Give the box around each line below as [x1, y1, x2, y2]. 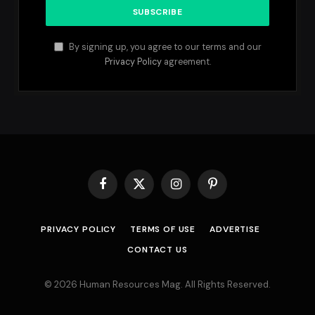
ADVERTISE [210, 224, 260, 235]
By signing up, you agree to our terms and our [66, 41, 262, 53]
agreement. [161, 56, 211, 67]
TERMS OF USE [130, 224, 196, 235]
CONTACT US [127, 244, 188, 255]
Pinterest [211, 184, 251, 196]
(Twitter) [138, 197, 175, 210]
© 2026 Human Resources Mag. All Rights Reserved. [44, 278, 271, 290]
